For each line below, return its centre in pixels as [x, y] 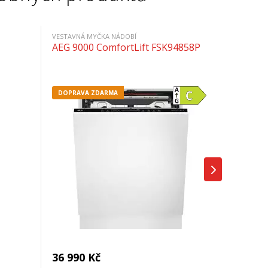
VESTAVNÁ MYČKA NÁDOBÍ [94, 36]
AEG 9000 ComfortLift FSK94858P [126, 47]
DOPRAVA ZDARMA [88, 92]
